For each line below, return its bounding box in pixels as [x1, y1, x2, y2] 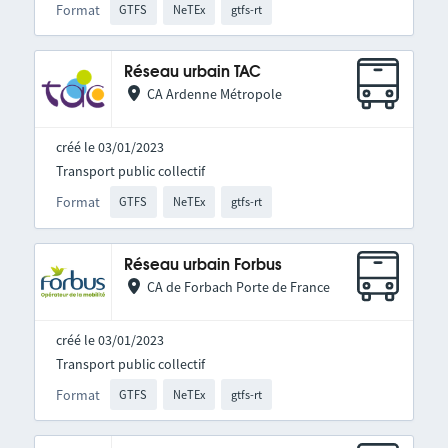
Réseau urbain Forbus [123, 257, 282, 273]
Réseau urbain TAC [123, 65, 261, 81]
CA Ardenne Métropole [146, 85, 282, 104]
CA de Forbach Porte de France [146, 277, 330, 296]
